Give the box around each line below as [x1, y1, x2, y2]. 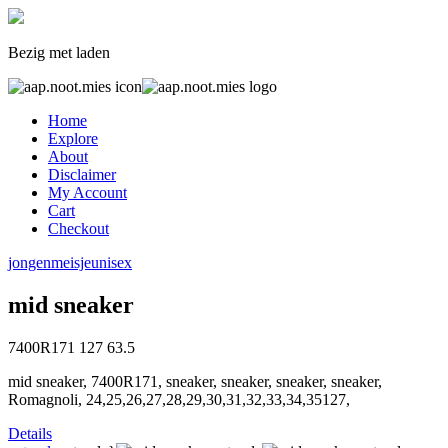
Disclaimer [48, 166, 116, 183]
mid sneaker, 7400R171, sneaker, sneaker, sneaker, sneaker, [8, 372, 382, 390]
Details [8, 424, 52, 442]
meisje [51, 254, 91, 271]
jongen [8, 254, 51, 271]
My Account [48, 184, 127, 201]
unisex [91, 254, 132, 271]
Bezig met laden [8, 44, 110, 61]
